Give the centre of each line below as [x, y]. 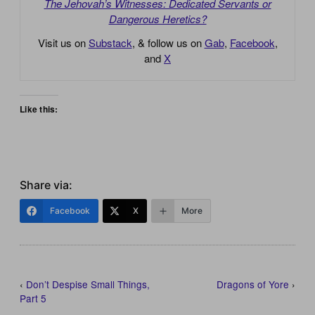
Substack [110, 42]
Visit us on [63, 42]
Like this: [39, 109]
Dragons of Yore [252, 284]
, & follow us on [168, 42]
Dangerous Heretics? [157, 18]
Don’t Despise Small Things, [88, 284]
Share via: [46, 185]
